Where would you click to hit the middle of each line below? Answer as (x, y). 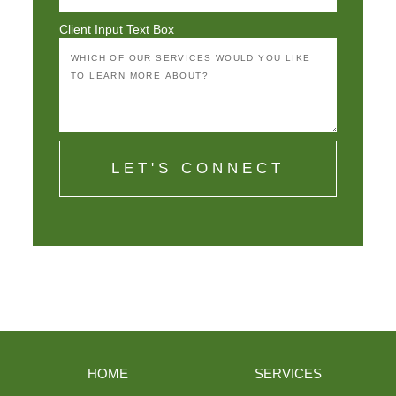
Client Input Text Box (117, 29)
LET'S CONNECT (198, 168)
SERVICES (288, 373)
